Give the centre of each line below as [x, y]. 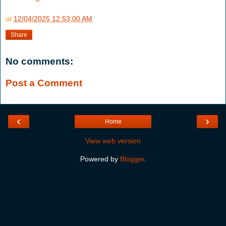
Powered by [100, 159]
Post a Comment [44, 83]
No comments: [39, 61]
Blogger [132, 159]
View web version [113, 140]
